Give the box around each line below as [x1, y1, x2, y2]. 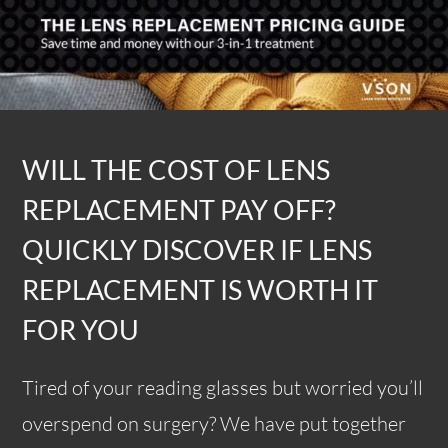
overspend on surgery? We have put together [22, 410, 407, 436]
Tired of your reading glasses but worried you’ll [22, 374, 424, 400]
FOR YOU [22, 313, 140, 346]
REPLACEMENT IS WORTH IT [22, 273, 379, 306]
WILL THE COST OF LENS [22, 153, 331, 186]
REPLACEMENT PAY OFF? [22, 193, 337, 226]
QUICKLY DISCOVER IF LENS [22, 233, 373, 266]
